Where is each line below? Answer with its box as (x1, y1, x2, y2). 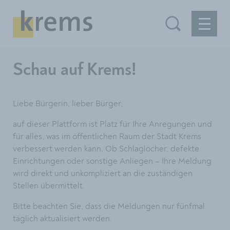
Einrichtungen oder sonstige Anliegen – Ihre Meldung (13, 156, 212, 166)
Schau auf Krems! (13, 61, 137, 79)
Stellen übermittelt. (13, 181, 85, 191)
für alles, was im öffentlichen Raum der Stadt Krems (13, 131, 201, 142)
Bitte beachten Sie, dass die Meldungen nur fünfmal (13, 201, 205, 212)
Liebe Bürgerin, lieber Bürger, (13, 99, 123, 109)
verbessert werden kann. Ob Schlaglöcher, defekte (13, 144, 199, 154)
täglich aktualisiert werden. (13, 214, 112, 224)
